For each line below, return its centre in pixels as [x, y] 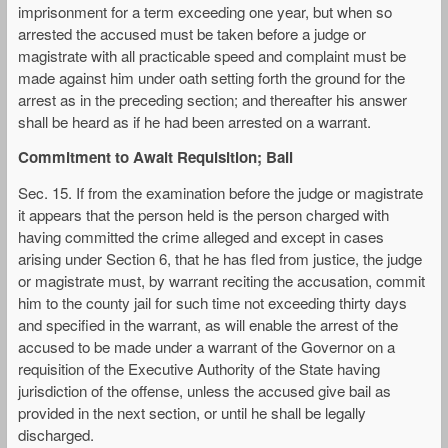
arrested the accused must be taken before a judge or [192, 33]
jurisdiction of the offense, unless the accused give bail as [204, 391]
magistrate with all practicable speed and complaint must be [212, 55]
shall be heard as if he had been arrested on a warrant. [194, 121]
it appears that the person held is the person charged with [203, 215]
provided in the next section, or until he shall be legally [192, 413]
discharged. [56, 435]
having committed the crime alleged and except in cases [201, 237]
